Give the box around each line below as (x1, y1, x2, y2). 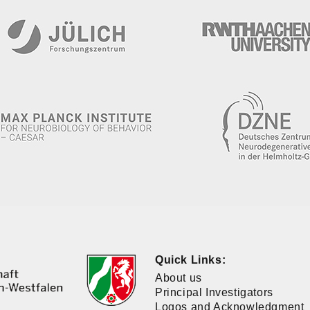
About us (155, 271, 202, 284)
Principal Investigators (155, 286, 273, 298)
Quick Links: (155, 253, 226, 266)
